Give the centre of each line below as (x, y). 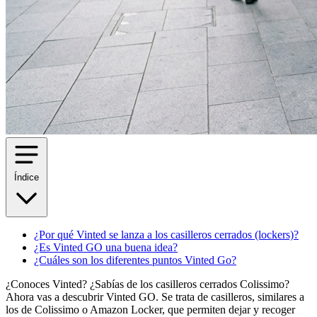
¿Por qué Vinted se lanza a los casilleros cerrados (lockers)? (166, 234)
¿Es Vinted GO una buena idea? (106, 247)
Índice (27, 177)
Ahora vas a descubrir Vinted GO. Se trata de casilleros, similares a (155, 296)
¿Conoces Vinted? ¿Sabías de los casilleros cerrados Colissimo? (148, 284)
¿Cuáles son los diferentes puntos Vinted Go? (135, 260)
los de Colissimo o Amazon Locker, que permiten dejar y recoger (150, 309)
